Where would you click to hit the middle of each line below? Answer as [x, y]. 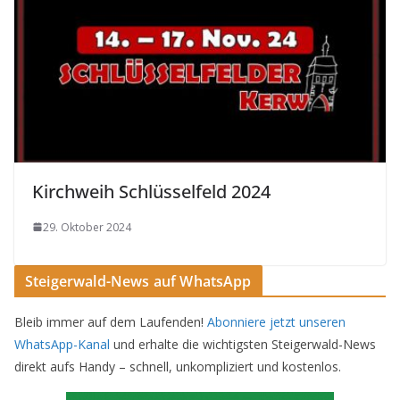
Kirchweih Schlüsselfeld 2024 [151, 191]
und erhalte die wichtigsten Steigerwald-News [243, 344]
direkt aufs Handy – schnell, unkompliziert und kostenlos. [178, 366]
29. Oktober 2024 [87, 227]
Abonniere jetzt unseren [276, 321]
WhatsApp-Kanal [62, 344]
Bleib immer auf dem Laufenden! [111, 321]
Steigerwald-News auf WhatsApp [138, 281]
